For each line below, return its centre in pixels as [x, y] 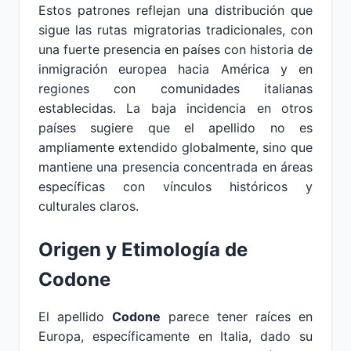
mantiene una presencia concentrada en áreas [175, 167]
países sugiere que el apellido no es [175, 128]
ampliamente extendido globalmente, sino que [175, 147]
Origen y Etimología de [143, 250]
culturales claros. [89, 206]
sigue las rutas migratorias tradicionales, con [175, 30]
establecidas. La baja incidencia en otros [175, 108]
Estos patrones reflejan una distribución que [175, 10]
